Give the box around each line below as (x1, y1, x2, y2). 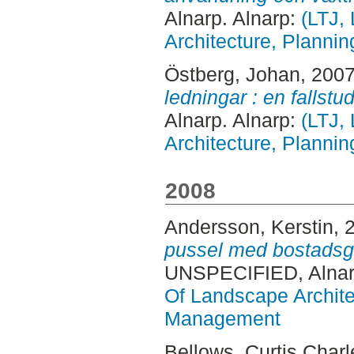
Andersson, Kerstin (164, 215, 333, 238)
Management (164, 307, 281, 330)
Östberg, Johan (164, 62, 300, 85)
